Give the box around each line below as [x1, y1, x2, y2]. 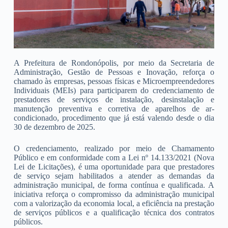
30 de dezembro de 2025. [13, 123, 95, 132]
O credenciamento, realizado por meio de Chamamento [13, 144, 215, 153]
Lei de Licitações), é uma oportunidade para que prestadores [13, 162, 215, 172]
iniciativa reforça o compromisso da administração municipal [13, 190, 215, 199]
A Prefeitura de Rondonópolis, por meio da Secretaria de [13, 59, 215, 68]
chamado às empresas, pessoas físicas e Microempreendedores [13, 77, 215, 86]
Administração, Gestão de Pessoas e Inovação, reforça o [13, 68, 215, 77]
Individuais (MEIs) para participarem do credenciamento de [13, 86, 215, 95]
